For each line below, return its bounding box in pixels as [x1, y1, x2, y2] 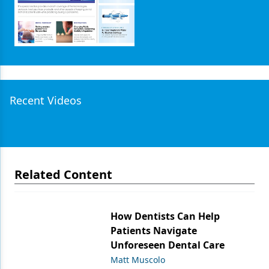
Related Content [14, 166, 112, 183]
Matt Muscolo [110, 253, 165, 265]
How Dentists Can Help [110, 209, 220, 223]
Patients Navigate [110, 223, 197, 237]
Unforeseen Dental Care [110, 238, 225, 252]
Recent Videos [10, 92, 82, 107]
